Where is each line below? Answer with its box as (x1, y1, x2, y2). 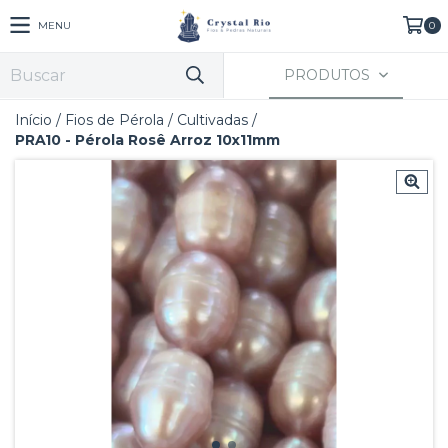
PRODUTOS (284, 66, 375, 84)
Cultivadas (177, 111, 248, 129)
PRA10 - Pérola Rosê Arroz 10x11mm (15, 131, 280, 149)
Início (15, 111, 52, 129)
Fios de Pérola (65, 111, 164, 129)
